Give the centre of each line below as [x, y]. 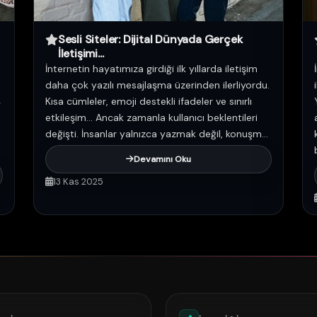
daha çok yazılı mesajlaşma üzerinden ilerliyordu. [157, 85]
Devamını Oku [162, 159]
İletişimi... [81, 53]
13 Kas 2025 [78, 181]
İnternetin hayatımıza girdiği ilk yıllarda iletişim [151, 69]
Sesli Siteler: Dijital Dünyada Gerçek [150, 39]
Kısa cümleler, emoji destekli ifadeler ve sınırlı [149, 101]
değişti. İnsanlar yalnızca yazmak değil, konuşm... [157, 134]
